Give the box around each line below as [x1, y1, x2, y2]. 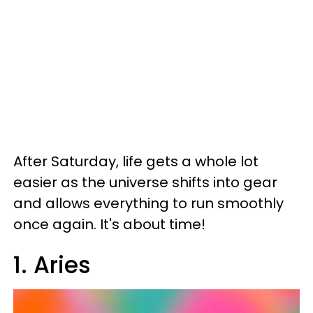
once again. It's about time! [13, 214, 205, 234]
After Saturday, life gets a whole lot [13, 152, 259, 171]
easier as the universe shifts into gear [13, 173, 277, 192]
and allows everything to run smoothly [13, 194, 284, 213]
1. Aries [13, 249, 91, 282]
